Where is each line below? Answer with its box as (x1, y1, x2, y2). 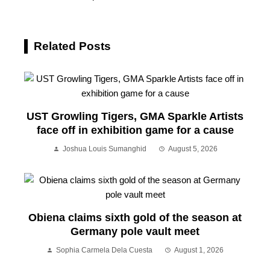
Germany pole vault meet (71, 225, 199, 237)
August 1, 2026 (174, 245, 224, 254)
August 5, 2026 (168, 144, 218, 153)
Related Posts (34, 39, 111, 52)
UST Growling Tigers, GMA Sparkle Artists (27, 110, 243, 122)
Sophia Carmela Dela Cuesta (56, 245, 152, 254)
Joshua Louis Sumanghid (62, 144, 146, 153)
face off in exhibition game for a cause (36, 124, 234, 136)
